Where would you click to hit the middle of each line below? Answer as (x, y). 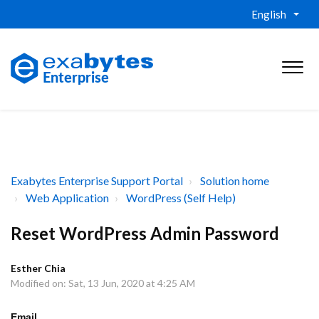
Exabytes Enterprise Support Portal (97, 181)
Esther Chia (38, 268)
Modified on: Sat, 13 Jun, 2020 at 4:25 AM (103, 283)
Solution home (235, 181)
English (269, 14)
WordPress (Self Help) (181, 198)
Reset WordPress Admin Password (145, 233)
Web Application (67, 198)
